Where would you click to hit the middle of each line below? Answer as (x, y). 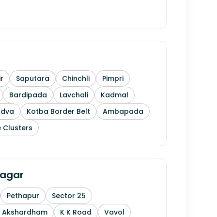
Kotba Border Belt (58, 111)
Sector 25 (69, 196)
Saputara (33, 78)
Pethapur (23, 196)
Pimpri (113, 78)
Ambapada (123, 111)
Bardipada (28, 95)
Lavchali (74, 95)
